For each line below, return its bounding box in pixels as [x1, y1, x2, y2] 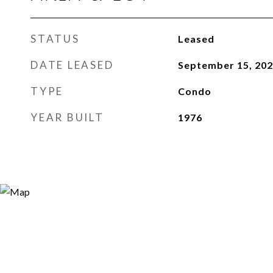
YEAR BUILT [30, 111, 104, 124]
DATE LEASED [30, 58, 114, 71]
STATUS [30, 32, 80, 45]
